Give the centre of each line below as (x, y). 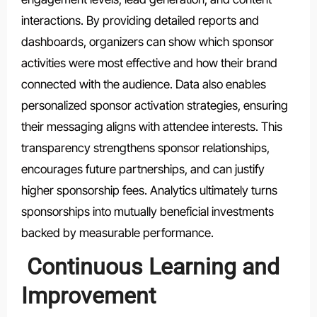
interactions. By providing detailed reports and (140, 21)
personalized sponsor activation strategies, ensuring (154, 106)
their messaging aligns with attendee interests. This (151, 127)
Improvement (88, 296)
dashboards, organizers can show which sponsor (147, 42)
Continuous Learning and (150, 267)
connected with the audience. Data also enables (143, 85)
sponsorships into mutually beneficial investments (147, 212)
